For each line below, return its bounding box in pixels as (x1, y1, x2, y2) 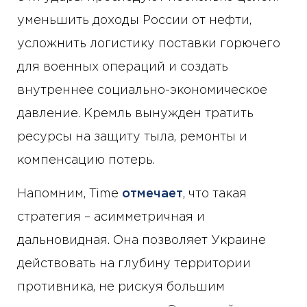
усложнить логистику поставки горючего (17, 38, 280, 50)
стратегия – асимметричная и (17, 212, 205, 223)
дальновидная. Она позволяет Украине (17, 235, 266, 247)
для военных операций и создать (17, 62, 228, 73)
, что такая (183, 188, 247, 200)
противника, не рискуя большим (17, 282, 225, 293)
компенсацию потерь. (17, 155, 155, 167)
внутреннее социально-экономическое (17, 85, 267, 97)
